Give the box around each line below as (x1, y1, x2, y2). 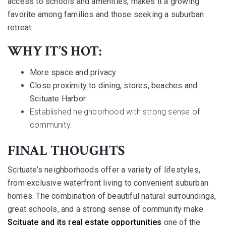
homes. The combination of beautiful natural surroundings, (8, 191, 216, 201)
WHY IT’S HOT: (8, 41, 102, 61)
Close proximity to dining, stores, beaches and (30, 80, 198, 90)
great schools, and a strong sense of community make (8, 204, 204, 214)
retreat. (8, 22, 33, 32)
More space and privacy (30, 67, 117, 77)
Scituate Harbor (30, 93, 86, 103)
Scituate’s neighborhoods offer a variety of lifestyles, (8, 164, 201, 175)
